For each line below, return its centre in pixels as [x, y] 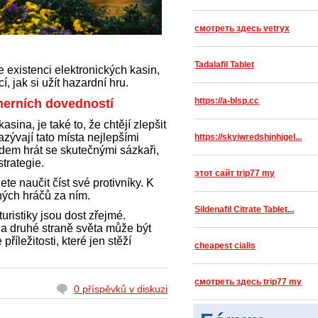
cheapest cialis [225, 246]
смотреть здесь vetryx [242, 28]
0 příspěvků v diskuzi [121, 289]
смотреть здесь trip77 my [248, 282]
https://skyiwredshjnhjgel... [248, 137]
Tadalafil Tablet [225, 65]
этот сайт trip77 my [235, 173]
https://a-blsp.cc [227, 101]
